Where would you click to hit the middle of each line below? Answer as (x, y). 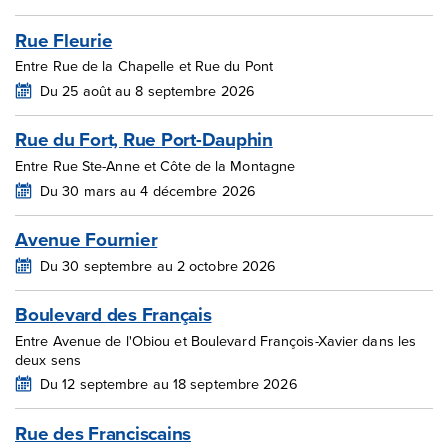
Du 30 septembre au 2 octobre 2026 (158, 265)
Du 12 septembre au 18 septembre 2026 (169, 384)
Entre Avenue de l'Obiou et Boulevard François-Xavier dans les (216, 340)
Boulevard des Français (113, 314)
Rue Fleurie (64, 39)
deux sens (48, 359)
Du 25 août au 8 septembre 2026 (147, 90)
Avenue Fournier (86, 239)
